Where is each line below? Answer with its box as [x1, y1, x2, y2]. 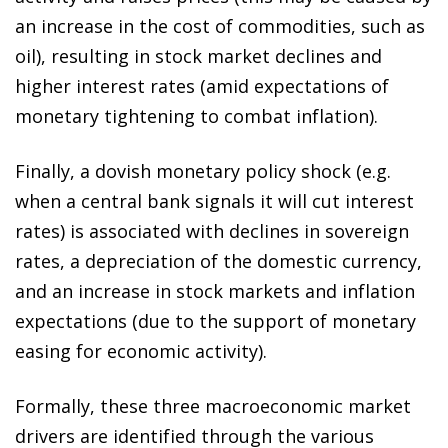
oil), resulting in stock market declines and [15, 43, 382, 68]
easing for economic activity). [15, 338, 267, 363]
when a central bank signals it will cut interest [15, 188, 414, 213]
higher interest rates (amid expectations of [15, 73, 389, 98]
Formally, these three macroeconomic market [15, 393, 411, 418]
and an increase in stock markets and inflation [15, 278, 415, 303]
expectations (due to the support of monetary [15, 308, 416, 333]
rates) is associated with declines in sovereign [15, 218, 409, 243]
